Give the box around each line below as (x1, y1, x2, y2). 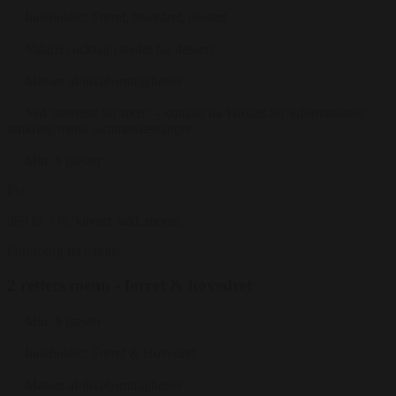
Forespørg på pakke (7, 243, 118, 259)
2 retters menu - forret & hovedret (7, 276, 252, 295)
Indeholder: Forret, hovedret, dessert (25, 10, 226, 26)
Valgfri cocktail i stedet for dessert (25, 42, 213, 57)
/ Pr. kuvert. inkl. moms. (49, 213, 183, 229)
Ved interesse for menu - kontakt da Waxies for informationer (25, 105, 364, 121)
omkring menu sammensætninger (7, 121, 192, 137)
